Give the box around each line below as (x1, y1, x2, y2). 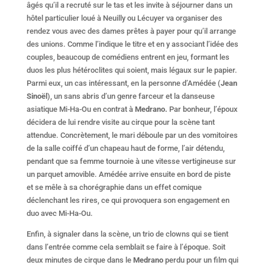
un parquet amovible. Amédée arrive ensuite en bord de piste (26, 169, 231, 179)
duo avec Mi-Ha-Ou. (26, 208, 93, 218)
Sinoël (26, 91, 47, 101)
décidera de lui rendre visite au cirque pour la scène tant (26, 117, 215, 127)
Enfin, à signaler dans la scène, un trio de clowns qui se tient (26, 229, 228, 238)
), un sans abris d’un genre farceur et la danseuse (47, 91, 215, 101)
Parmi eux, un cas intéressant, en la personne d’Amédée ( (26, 78, 221, 88)
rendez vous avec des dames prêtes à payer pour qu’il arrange (26, 26, 236, 35)
